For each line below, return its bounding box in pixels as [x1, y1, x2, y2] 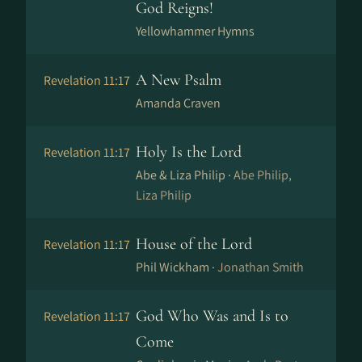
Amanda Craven [136, 95, 221, 112]
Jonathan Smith [217, 259, 304, 276]
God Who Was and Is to [136, 306, 288, 326]
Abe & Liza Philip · [136, 166, 234, 183]
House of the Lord [136, 234, 252, 254]
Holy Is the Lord [136, 142, 242, 162]
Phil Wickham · [136, 259, 217, 276]
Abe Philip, [234, 166, 292, 183]
